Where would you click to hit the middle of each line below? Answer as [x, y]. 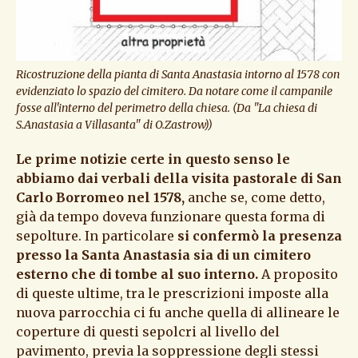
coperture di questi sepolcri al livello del [148, 331]
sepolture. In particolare [97, 235]
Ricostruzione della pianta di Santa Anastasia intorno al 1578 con [178, 74]
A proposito [298, 274]
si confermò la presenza [260, 235]
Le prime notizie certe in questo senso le [153, 159]
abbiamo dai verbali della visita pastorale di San [179, 178]
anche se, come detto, [257, 197]
